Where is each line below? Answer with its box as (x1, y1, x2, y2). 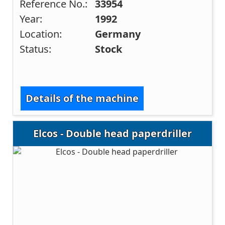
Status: (20, 42, 52, 56)
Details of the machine (26, 91, 139, 105)
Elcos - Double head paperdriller (33, 127, 192, 141)
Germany (95, 27, 141, 41)
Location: (20, 27, 62, 41)
